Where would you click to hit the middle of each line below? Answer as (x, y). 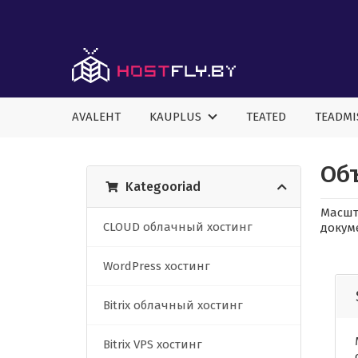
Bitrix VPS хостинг (153, 345)
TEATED (266, 117)
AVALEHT (96, 117)
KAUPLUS (179, 117)
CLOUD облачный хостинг (178, 227)
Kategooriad (163, 187)
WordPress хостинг (157, 267)
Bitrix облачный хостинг (173, 306)
